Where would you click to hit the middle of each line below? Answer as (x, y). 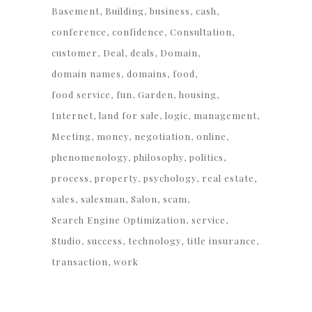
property (116, 178)
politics (206, 157)
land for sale (129, 115)
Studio (67, 241)
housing (198, 94)
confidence (138, 32)
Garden (156, 94)
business (170, 11)
